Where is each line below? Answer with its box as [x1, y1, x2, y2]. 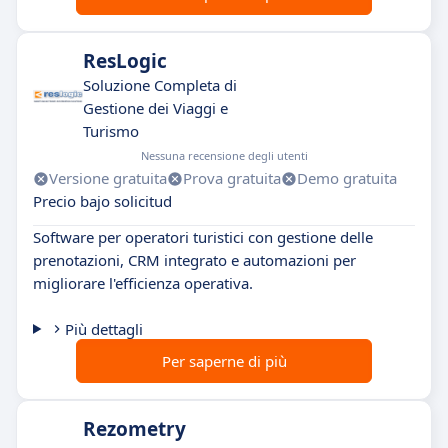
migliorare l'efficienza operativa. [33, 273, 253, 293]
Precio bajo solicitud [33, 191, 172, 211]
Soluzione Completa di [83, 75, 237, 95]
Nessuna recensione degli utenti [141, 148, 308, 163]
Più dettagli [64, 319, 143, 339]
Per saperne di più [161, 351, 287, 371]
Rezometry [83, 416, 186, 442]
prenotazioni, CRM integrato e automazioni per [33, 250, 356, 270]
